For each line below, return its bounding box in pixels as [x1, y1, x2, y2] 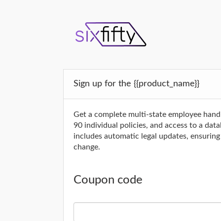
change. [74, 143, 100, 151]
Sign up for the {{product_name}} [74, 79, 199, 88]
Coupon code [74, 174, 143, 186]
